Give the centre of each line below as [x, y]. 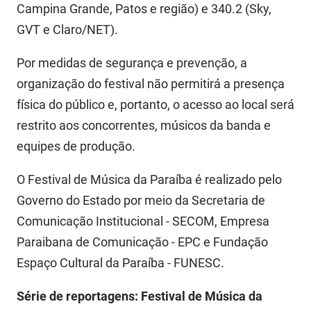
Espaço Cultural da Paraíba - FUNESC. [120, 263]
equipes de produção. [76, 146]
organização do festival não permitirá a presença [151, 84]
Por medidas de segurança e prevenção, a [132, 63]
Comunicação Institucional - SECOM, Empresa [143, 221]
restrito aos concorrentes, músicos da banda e [144, 126]
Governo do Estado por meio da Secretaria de [141, 201]
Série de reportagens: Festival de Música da [140, 296]
